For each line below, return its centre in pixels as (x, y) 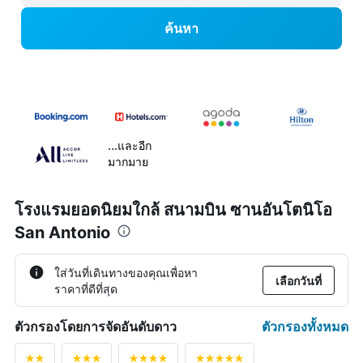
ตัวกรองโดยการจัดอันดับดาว (96, 327)
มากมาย (128, 162)
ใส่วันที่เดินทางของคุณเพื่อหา (126, 273)
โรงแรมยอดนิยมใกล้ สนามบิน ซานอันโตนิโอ (173, 210)
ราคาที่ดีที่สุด (86, 289)
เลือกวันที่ (299, 281)
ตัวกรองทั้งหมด (305, 327)
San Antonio (62, 233)
